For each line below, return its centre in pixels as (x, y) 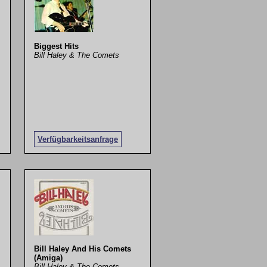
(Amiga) (49, 258)
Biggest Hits (57, 46)
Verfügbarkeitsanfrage (78, 139)
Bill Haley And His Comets (83, 249)
